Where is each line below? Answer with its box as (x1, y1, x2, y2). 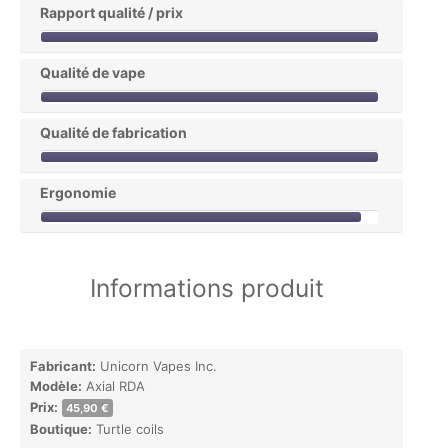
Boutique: (30, 420, 92, 437)
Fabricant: (30, 357, 96, 374)
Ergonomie (40, 183, 116, 201)
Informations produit (89, 272, 324, 303)
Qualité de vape (40, 63, 145, 81)
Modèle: (30, 377, 82, 394)
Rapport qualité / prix (40, 3, 183, 21)
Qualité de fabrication (40, 123, 187, 141)
